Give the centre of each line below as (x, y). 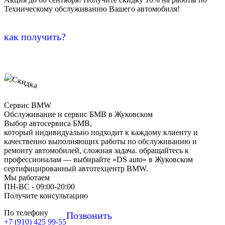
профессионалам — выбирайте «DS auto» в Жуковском (98, 160)
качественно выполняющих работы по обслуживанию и (100, 142)
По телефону (26, 213)
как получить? (35, 37)
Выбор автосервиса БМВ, (48, 124)
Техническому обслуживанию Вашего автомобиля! (92, 9)
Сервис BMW (28, 105)
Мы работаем (27, 178)
